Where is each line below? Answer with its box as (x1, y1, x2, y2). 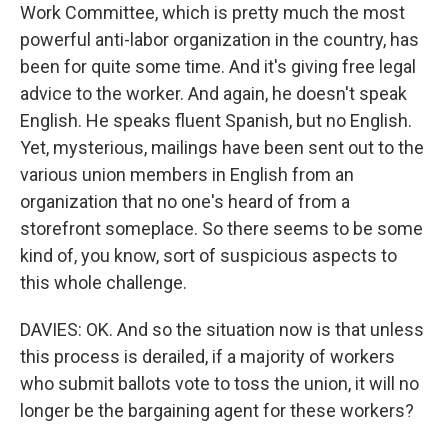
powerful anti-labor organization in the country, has (20, 29, 419, 51)
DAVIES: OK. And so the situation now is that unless (20, 319, 424, 341)
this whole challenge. (20, 272, 187, 294)
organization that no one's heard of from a (20, 191, 350, 213)
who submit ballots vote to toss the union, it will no (20, 373, 419, 395)
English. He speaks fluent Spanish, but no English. (20, 110, 412, 132)
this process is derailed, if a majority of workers (20, 346, 395, 368)
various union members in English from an (20, 164, 354, 186)
